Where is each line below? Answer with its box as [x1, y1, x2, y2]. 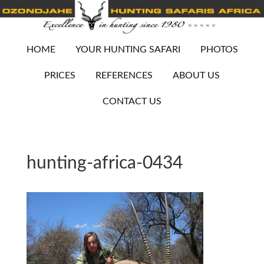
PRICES [44, 71, 75, 81]
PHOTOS [200, 45, 238, 55]
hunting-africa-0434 [26, 154, 183, 173]
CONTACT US [103, 97, 161, 107]
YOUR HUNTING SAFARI [75, 45, 180, 55]
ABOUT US [173, 71, 220, 81]
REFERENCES [95, 71, 153, 81]
